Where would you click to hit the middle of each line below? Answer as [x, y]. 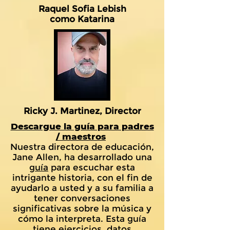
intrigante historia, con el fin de [82, 178]
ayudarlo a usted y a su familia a [82, 188]
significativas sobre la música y [82, 208]
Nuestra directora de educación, [82, 147]
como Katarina [82, 19]
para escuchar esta [92, 167]
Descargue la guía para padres [82, 126]
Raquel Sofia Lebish [82, 9]
